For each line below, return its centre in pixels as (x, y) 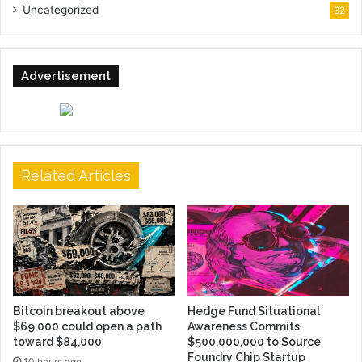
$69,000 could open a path (87, 327)
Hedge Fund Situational (254, 311)
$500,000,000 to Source (254, 342)
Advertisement (66, 76)
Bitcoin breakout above (79, 311)
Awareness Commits (244, 327)
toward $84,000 (57, 342)
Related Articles (76, 175)
